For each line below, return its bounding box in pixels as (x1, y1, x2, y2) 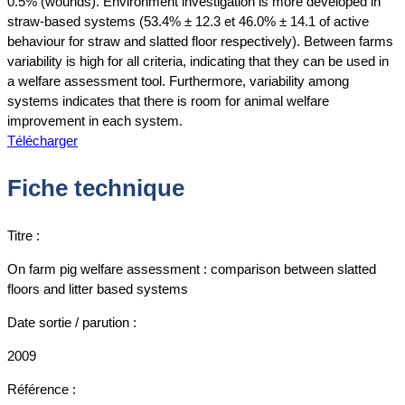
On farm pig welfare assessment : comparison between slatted (7, 260, 376, 277)
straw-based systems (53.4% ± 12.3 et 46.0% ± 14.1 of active (7, 14, 369, 30)
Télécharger (7, 133, 78, 149)
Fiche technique (7, 174, 184, 202)
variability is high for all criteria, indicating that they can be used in (7, 53, 389, 70)
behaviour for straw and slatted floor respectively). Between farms (7, 33, 393, 50)
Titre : (7, 227, 40, 243)
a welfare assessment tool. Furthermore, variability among (7, 73, 349, 89)
